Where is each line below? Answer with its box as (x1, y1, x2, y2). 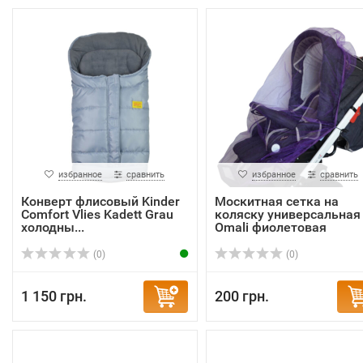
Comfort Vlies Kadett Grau (21, 207, 173, 222)
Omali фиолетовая (214, 220, 327, 235)
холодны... (21, 220, 84, 235)
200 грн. (214, 288, 269, 305)
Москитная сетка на (214, 194, 339, 209)
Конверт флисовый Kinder (21, 194, 180, 209)
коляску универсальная (214, 207, 361, 222)
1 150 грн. (21, 288, 87, 305)
